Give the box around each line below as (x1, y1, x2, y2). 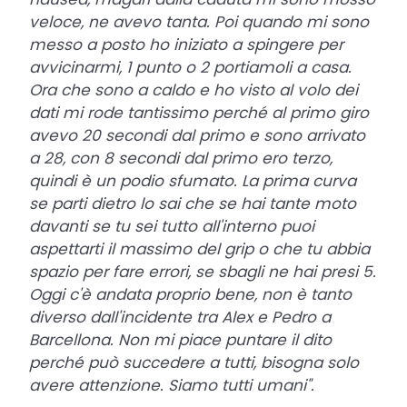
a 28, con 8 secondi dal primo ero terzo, (29, 146, 333, 169)
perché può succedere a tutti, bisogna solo (29, 351, 359, 373)
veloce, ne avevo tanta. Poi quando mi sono (29, 10, 369, 33)
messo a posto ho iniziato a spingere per (29, 33, 343, 55)
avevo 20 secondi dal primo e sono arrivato (29, 124, 365, 146)
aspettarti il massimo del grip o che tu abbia (29, 237, 370, 260)
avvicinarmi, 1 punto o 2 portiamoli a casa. (29, 55, 352, 78)
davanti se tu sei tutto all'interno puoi (29, 214, 314, 237)
